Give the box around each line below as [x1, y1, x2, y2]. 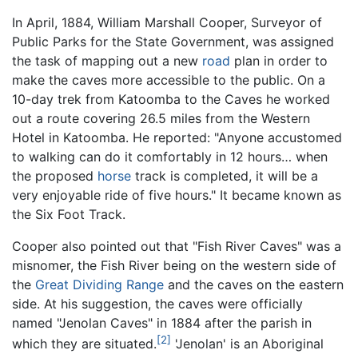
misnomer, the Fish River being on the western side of [12, 257, 336, 274]
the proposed [12, 168, 97, 185]
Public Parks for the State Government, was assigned [12, 34, 334, 50]
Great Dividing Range [35, 276, 164, 293]
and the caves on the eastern [164, 276, 344, 293]
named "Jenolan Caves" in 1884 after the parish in [12, 315, 312, 332]
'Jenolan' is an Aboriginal [171, 336, 324, 352]
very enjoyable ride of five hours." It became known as [12, 187, 341, 204]
